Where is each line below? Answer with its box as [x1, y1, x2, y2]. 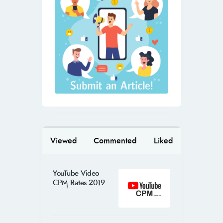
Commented [94, 135, 137, 147]
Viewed [50, 135, 77, 147]
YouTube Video [53, 168, 99, 179]
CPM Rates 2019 [53, 178, 105, 188]
